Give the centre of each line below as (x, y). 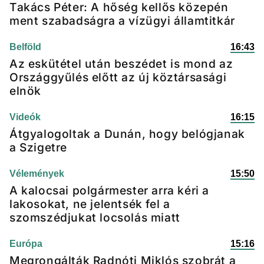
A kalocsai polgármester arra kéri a (110, 190)
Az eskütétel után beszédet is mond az (121, 64)
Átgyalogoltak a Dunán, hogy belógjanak (127, 134)
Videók (25, 117)
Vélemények (37, 174)
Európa (26, 244)
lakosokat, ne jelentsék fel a (90, 204)
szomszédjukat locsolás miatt (95, 217)
